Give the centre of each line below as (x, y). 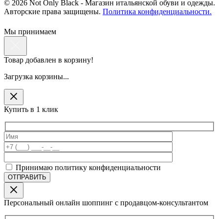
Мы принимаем (30, 32)
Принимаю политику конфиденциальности (88, 167)
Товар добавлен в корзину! (49, 60)
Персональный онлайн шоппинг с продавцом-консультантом (106, 202)
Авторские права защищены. (53, 12)
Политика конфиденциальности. (157, 12)
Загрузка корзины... (36, 77)
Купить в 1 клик (31, 109)
